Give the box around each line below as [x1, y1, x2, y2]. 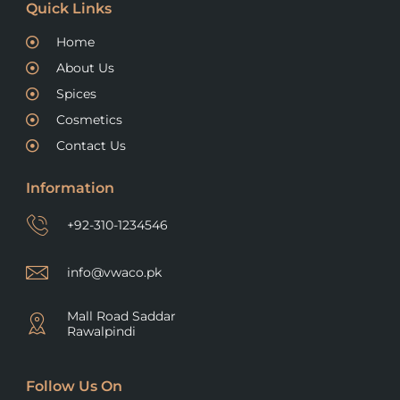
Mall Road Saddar [67, 307, 177, 324]
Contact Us [55, 137, 126, 154]
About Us [55, 59, 114, 76]
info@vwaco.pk [67, 263, 162, 280]
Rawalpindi [67, 322, 137, 339]
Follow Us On [25, 377, 122, 395]
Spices [55, 85, 96, 102]
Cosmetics [55, 111, 122, 128]
